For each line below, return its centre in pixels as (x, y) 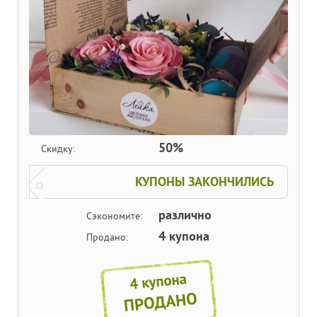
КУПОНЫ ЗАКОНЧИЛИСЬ (204, 183)
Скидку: (58, 149)
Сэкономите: (114, 217)
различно (185, 216)
